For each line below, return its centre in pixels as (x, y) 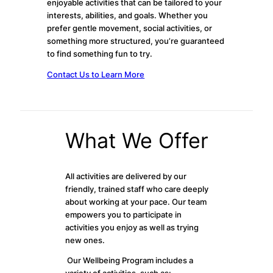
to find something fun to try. (100, 54)
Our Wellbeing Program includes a (129, 261)
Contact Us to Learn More (96, 74)
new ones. (85, 240)
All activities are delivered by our (126, 176)
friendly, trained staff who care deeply (136, 189)
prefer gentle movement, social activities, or (130, 29)
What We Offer (136, 140)
